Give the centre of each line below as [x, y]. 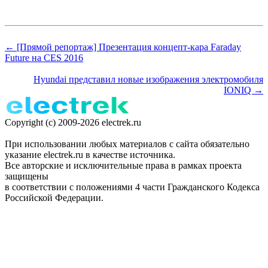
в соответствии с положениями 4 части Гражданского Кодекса [132, 187]
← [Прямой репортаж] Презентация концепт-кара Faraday [123, 47]
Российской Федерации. [54, 198]
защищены [27, 176]
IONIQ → [243, 90]
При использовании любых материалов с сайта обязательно [127, 144]
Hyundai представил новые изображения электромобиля [148, 80]
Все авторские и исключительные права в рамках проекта [123, 166]
